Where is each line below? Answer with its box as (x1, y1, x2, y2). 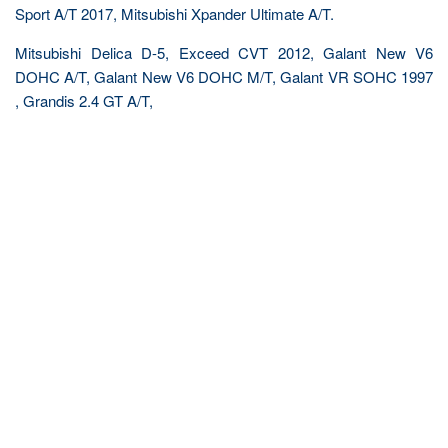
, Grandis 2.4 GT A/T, (15, 90, 153, 111)
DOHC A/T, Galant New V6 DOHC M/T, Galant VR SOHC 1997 (15, 66, 433, 87)
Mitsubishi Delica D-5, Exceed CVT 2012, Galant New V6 (15, 42, 433, 63)
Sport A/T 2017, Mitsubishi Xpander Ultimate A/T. (15, 3, 334, 24)
